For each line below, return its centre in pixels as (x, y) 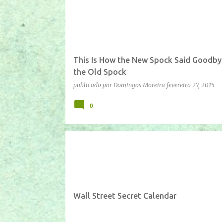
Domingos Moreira (139, 85)
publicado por (93, 85)
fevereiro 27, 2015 (190, 85)
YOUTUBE (117, 148)
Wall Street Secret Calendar (125, 195)
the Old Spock (100, 72)
